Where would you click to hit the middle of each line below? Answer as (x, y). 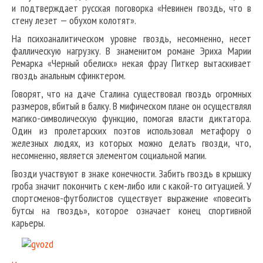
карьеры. (28, 223)
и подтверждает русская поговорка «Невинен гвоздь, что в (131, 8)
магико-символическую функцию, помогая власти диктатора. (131, 119)
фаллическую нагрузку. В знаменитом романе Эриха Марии (131, 51)
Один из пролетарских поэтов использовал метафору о (131, 131)
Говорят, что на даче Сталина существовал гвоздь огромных (131, 94)
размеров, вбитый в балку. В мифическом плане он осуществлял (131, 106)
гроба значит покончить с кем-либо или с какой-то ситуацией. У (131, 186)
